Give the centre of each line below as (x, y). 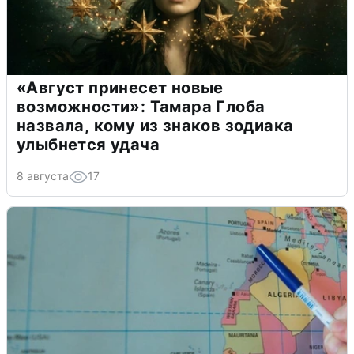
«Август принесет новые (120, 87)
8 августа (43, 175)
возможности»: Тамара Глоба (141, 106)
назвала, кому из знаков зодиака (155, 125)
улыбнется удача (88, 144)
